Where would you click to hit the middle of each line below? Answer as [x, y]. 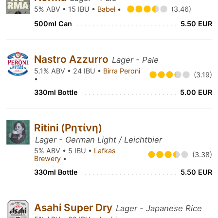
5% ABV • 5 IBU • [64, 151]
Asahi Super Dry [74, 208]
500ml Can [53, 24]
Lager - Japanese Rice [159, 208]
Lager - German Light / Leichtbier [99, 140]
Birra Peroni [122, 71]
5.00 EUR [196, 92]
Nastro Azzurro [73, 59]
